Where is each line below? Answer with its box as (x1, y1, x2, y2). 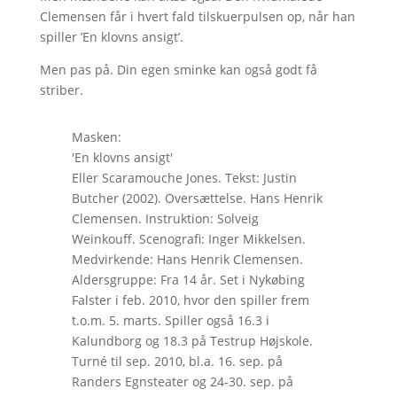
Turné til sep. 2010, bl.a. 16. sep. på (71, 353, 283, 370)
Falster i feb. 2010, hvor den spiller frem (71, 292, 309, 309)
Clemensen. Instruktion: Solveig (71, 210, 259, 228)
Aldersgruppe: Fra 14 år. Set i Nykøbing (71, 271, 305, 289)
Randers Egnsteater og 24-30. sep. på (71, 373, 293, 391)
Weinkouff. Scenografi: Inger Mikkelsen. (71, 230, 306, 248)
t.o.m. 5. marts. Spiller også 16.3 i (71, 312, 269, 330)
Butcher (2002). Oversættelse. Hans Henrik (71, 190, 323, 207)
